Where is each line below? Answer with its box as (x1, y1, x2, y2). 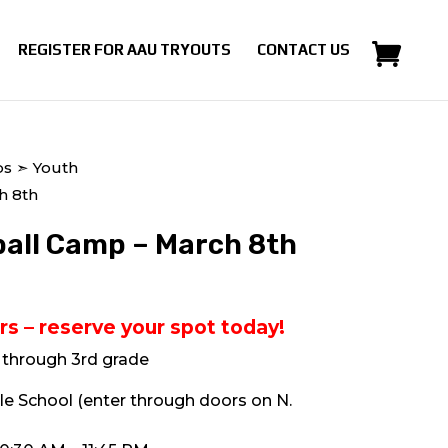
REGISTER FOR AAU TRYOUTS (18, 41, 231, 58)
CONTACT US (257, 41, 350, 58)
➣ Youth (11, 157, 78, 177)
